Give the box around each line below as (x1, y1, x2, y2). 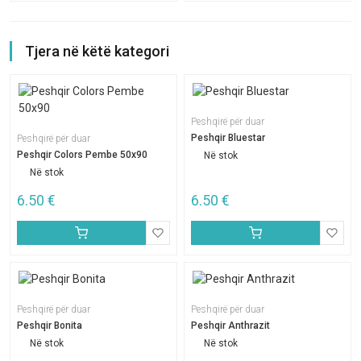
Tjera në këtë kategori (25, 43, 169, 60)
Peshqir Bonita (17, 320, 82, 331)
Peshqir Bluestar (191, 132, 265, 143)
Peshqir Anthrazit (191, 320, 270, 331)
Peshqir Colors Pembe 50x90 (17, 149, 147, 160)
